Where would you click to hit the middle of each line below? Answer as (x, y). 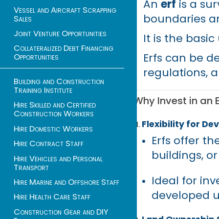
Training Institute (43, 90)
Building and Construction (59, 82)
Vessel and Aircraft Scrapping (65, 10)
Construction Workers (54, 114)
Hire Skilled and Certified (55, 105)
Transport (31, 167)
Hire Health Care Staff (52, 197)
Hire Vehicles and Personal (58, 158)
